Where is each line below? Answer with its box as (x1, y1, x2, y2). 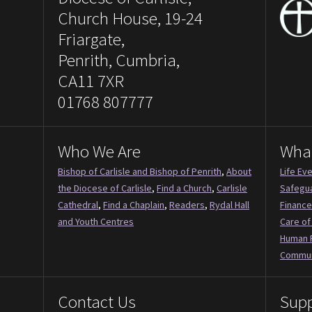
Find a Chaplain (103, 198, 164, 211)
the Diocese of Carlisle (58, 181, 152, 194)
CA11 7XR (58, 69, 124, 92)
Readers (169, 198, 205, 211)
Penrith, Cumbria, (58, 48, 180, 71)
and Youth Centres (58, 214, 134, 228)
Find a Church (157, 181, 212, 194)
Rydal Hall (210, 198, 249, 211)
